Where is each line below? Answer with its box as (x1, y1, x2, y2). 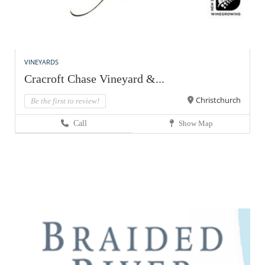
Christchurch (196, 95, 241, 106)
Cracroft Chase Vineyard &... (24, 72, 164, 86)
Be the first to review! (31, 96, 99, 106)
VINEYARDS (24, 57, 59, 67)
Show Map (177, 119, 213, 128)
